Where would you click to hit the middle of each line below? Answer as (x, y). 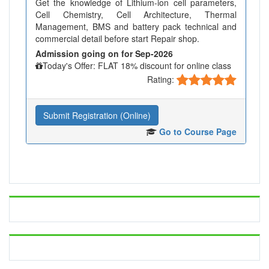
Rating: (162, 79)
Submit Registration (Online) (97, 116)
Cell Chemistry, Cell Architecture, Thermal (136, 15)
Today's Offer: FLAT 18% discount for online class (137, 66)
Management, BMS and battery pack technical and (136, 27)
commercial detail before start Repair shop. (117, 39)
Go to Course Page (198, 132)
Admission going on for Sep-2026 (104, 54)
